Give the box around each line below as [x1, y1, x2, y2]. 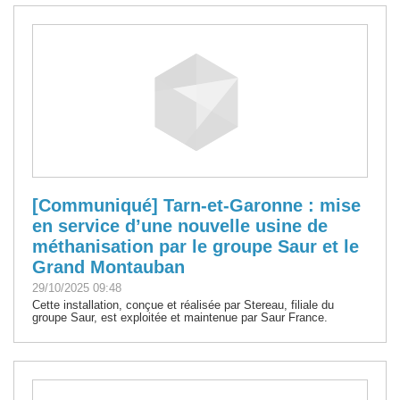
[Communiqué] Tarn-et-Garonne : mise [32, 195, 361, 215]
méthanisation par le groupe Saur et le [32, 236, 359, 256]
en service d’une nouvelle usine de [32, 215, 328, 236]
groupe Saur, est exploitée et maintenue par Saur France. [32, 310, 328, 324]
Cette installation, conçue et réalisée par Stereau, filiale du [32, 297, 334, 312]
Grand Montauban [32, 256, 185, 277]
